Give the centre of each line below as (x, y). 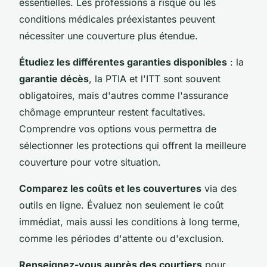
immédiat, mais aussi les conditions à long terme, (130, 221)
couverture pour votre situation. (90, 162)
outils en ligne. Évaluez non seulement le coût (121, 205)
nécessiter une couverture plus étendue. (108, 35)
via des (219, 188)
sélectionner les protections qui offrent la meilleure (133, 145)
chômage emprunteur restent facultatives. (112, 112)
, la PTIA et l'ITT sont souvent (155, 78)
